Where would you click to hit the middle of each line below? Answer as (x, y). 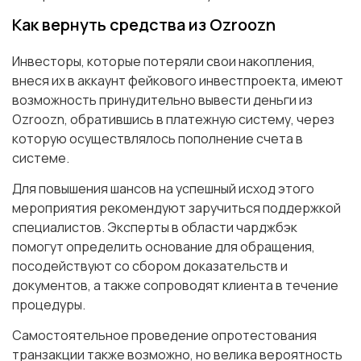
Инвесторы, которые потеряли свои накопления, (164, 61)
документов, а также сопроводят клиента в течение (175, 285)
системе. (42, 158)
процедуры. (50, 304)
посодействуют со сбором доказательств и (150, 266)
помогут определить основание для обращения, (164, 246)
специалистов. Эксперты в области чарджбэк (155, 227)
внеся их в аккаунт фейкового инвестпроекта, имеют (178, 80)
